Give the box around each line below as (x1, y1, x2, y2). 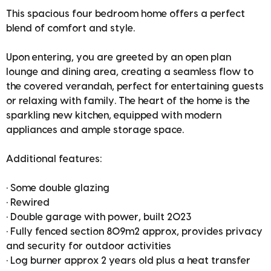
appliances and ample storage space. (6, 125, 184, 135)
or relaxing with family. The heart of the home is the (6, 96, 250, 106)
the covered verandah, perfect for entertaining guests (6, 82, 264, 92)
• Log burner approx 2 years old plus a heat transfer (6, 256, 250, 266)
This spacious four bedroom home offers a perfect (6, 9, 245, 19)
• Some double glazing (6, 183, 109, 194)
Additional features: (6, 154, 102, 165)
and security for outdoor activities (6, 241, 171, 252)
